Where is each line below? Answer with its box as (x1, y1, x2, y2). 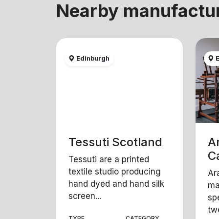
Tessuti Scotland (68, 135, 163, 150)
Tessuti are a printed (68, 154, 150, 164)
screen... (68, 191, 102, 201)
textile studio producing (68, 166, 161, 176)
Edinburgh (75, 55, 110, 63)
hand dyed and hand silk (68, 178, 165, 189)
